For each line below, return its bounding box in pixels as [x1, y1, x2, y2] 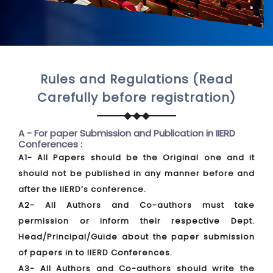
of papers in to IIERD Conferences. [18, 247, 172, 258]
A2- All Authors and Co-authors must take [18, 199, 255, 211]
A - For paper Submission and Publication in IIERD [18, 127, 235, 140]
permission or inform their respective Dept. [18, 215, 255, 227]
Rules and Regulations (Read [40, 71, 233, 88]
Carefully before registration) [37, 89, 236, 106]
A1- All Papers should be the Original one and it [18, 152, 255, 163]
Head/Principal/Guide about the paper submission [18, 231, 255, 243]
